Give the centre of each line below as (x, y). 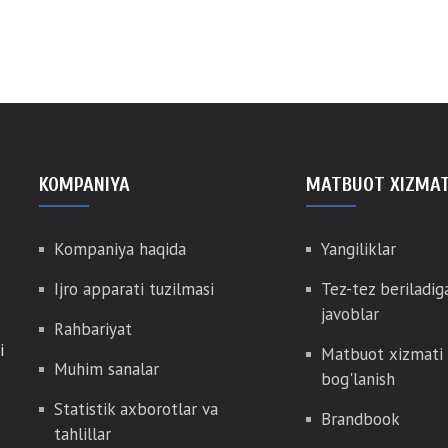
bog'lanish (357, 379)
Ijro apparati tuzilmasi (134, 289)
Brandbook (360, 419)
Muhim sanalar (106, 369)
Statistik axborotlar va (136, 409)
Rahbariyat (93, 329)
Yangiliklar (358, 249)
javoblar (349, 314)
